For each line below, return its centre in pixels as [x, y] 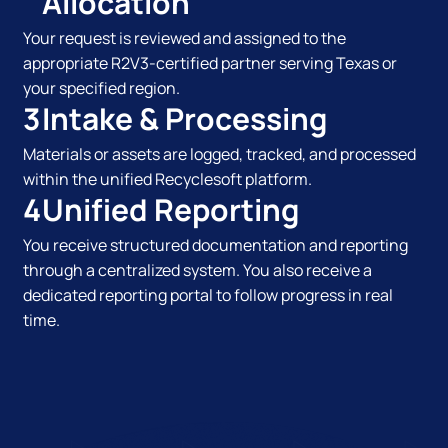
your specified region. [101, 88]
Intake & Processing [184, 119]
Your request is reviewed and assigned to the [184, 38]
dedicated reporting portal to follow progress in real [207, 295]
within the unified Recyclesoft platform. [167, 179]
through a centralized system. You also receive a [197, 270]
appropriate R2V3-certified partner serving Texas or [209, 63]
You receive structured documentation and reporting [215, 245]
